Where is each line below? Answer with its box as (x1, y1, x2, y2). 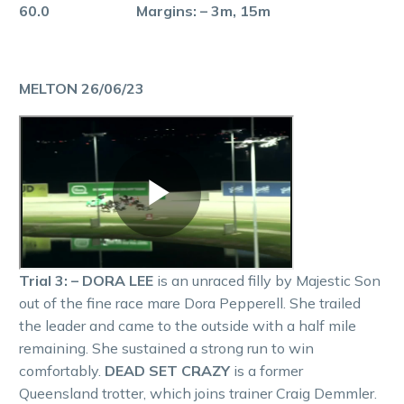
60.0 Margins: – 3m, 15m (19, 2, 271, 21)
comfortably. (19, 362, 105, 381)
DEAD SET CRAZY (105, 362, 234, 381)
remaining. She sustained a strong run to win (19, 339, 314, 358)
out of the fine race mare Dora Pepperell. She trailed (19, 294, 361, 313)
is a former (234, 362, 303, 381)
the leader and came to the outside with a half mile (19, 317, 356, 335)
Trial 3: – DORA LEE (19, 271, 157, 290)
